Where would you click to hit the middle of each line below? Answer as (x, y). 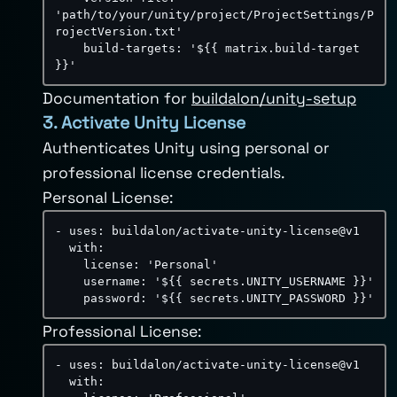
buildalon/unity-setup (274, 98)
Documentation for (117, 98)
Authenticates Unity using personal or (186, 148)
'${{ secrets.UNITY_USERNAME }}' (264, 281)
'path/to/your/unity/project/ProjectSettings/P (214, 15)
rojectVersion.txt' (119, 31)
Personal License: (108, 198)
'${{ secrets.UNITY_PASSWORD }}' (264, 298)
